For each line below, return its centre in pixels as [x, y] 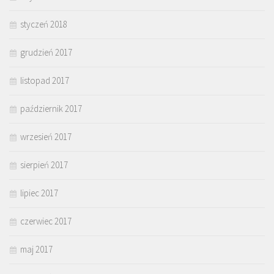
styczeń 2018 [44, 24]
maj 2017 [36, 249]
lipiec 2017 [39, 193]
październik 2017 [51, 108]
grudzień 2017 [46, 52]
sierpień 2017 [44, 165]
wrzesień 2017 [46, 136]
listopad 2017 [45, 80]
